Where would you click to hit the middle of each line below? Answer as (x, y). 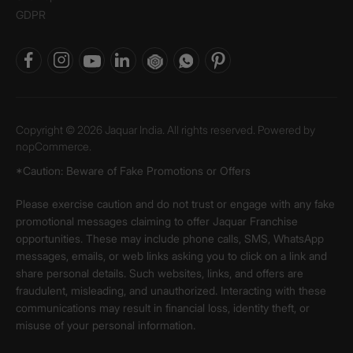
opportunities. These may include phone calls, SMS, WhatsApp (170, 238)
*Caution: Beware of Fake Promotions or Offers (133, 171)
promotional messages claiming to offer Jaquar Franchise (157, 221)
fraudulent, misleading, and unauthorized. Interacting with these (171, 290)
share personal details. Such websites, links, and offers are (160, 273)
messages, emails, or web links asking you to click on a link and (171, 256)
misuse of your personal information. (106, 325)
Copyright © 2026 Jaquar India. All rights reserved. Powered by (165, 130)
